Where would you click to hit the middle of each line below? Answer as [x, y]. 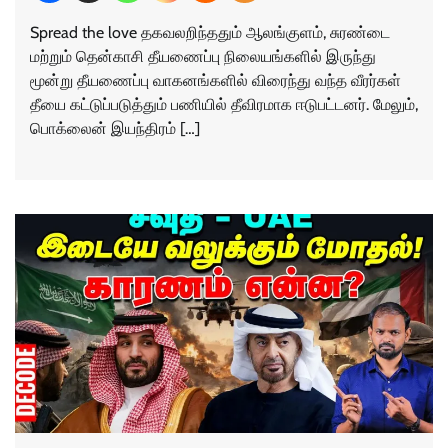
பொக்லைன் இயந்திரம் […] [115, 128]
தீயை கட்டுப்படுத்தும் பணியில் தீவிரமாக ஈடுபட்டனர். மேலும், [224, 104]
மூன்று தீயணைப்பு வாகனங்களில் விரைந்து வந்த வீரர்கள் [215, 80]
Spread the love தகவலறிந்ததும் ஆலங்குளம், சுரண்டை [210, 32]
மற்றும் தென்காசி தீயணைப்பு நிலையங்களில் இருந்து [203, 56]
